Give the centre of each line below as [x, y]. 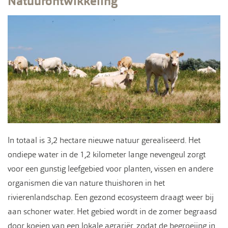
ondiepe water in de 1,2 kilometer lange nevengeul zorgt [107, 154]
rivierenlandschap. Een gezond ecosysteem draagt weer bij [111, 197]
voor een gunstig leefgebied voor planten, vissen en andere [110, 169]
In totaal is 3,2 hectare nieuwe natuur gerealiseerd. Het [104, 140]
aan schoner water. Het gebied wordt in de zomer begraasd [112, 211]
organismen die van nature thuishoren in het [86, 183]
